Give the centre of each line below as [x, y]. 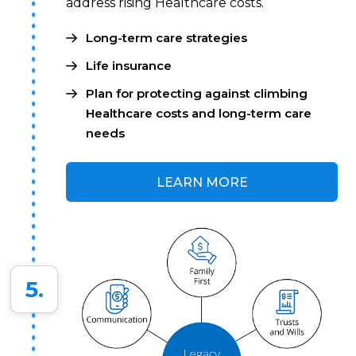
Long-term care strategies [167, 38]
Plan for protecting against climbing [197, 94]
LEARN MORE [202, 183]
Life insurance [129, 66]
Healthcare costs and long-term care [199, 114]
